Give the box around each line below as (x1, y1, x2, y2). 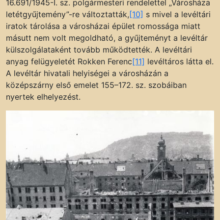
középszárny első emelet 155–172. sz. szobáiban (6, 80, 187, 90)
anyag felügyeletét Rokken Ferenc (6, 56, 132, 67)
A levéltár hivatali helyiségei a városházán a (6, 68, 168, 79)
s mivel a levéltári (143, 9, 211, 20)
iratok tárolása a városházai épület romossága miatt (6, 21, 200, 31)
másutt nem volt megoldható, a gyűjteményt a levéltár (6, 33, 208, 43)
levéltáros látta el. (145, 56, 214, 67)
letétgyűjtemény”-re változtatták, (6, 9, 129, 20)
